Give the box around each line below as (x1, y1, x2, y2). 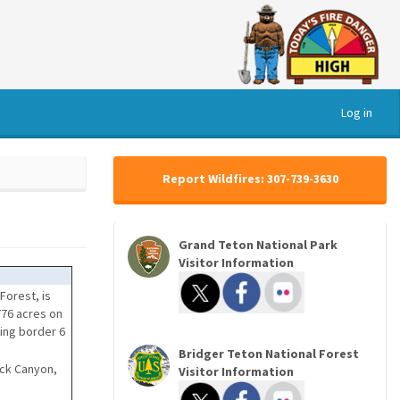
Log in (341, 104, 372, 121)
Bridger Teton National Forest (179, 346, 359, 362)
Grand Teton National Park (179, 237, 337, 253)
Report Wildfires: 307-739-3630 (162, 171, 338, 187)
